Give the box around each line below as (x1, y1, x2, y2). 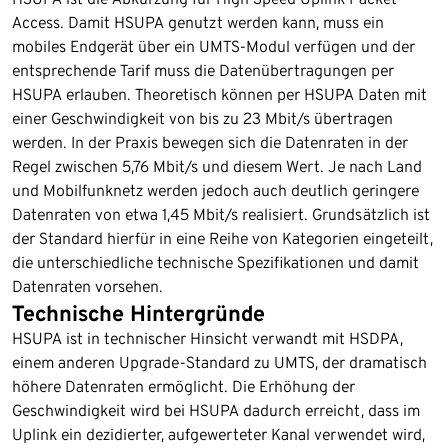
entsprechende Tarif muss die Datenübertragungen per (12, 60, 394, 80)
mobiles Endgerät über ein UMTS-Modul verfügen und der (12, 36, 415, 56)
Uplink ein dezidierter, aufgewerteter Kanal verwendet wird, (12, 424, 425, 444)
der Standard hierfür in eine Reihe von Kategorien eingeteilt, (12, 228, 433, 248)
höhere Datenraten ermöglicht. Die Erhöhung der (12, 376, 355, 396)
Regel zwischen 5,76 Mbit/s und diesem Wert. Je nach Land (12, 156, 422, 176)
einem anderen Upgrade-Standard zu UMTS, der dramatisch (12, 352, 427, 372)
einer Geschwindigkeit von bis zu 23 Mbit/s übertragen (12, 108, 393, 128)
